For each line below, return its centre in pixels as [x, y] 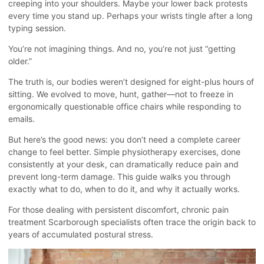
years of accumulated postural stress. [81, 234]
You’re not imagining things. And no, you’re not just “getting [122, 48]
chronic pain [205, 209]
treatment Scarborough [53, 222]
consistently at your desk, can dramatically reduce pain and [123, 164]
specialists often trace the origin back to [177, 222]
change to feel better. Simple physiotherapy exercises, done [124, 151]
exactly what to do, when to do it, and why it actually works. [124, 189]
